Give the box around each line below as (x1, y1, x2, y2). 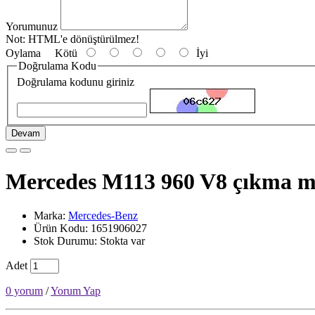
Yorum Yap (51, 285, 101, 297)
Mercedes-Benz (68, 210, 138, 222)
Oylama (6, 46, 41, 59)
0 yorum (6, 285, 43, 297)
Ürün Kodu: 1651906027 (34, 222, 147, 235)
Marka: (34, 210, 68, 222)
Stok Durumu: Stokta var (34, 235, 145, 247)
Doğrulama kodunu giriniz (17, 76, 134, 89)
